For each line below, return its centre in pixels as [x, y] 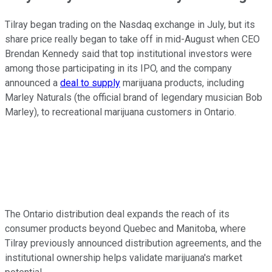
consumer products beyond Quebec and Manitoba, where [125, 229]
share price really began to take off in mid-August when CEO [132, 39]
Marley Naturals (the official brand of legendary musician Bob [134, 98]
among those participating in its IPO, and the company [118, 69]
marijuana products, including [182, 83]
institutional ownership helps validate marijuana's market [124, 258]
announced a [32, 83]
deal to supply [90, 83]
